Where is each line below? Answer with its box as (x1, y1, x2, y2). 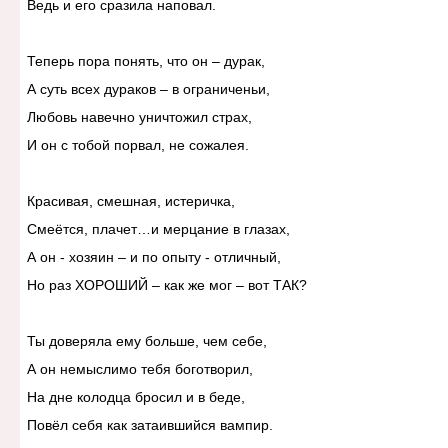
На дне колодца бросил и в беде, (26, 389, 245, 406)
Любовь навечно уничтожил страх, (26, 109, 252, 126)
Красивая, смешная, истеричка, (26, 193, 235, 210)
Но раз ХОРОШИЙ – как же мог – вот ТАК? (26, 277, 307, 294)
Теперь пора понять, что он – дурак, (26, 53, 265, 70)
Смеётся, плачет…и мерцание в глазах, (26, 221, 290, 238)
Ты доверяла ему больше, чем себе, (26, 333, 267, 350)
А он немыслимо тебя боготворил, (26, 361, 253, 378)
